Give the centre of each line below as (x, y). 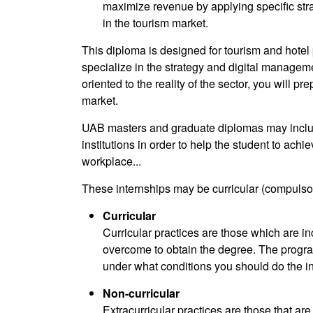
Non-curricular (141, 293)
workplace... (111, 161)
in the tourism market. (155, 23)
